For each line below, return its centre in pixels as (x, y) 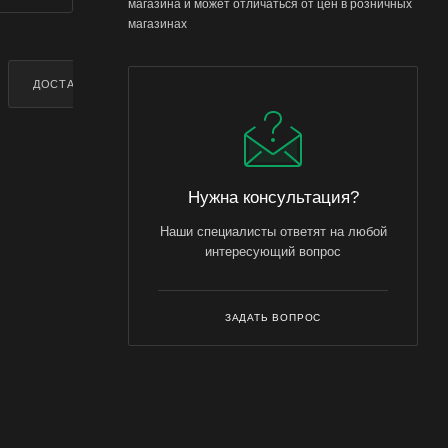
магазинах (157, 24)
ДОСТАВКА (65, 83)
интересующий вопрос (273, 251)
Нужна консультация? (273, 197)
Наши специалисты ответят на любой (273, 231)
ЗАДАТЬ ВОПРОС (273, 317)
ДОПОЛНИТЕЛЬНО (212, 83)
